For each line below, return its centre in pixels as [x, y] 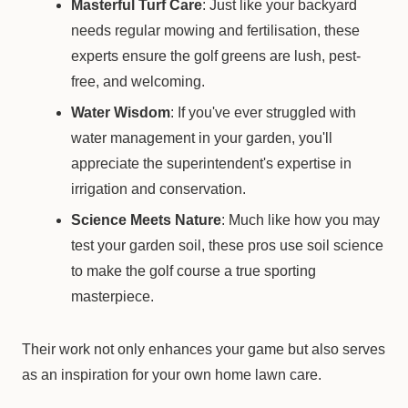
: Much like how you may [301, 220]
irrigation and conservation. [159, 189]
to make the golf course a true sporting [194, 271]
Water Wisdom [121, 112]
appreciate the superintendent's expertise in [212, 163]
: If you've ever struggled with [264, 112]
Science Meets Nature [147, 220]
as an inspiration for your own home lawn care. [172, 375]
